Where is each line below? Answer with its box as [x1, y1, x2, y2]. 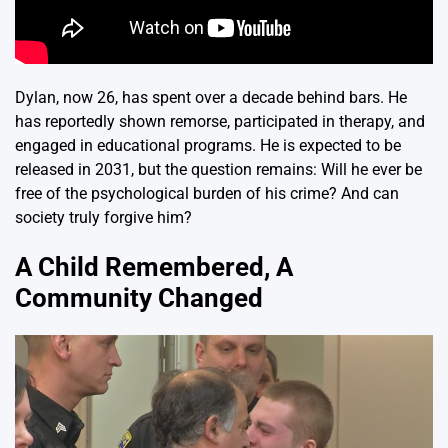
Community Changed [15, 282, 263, 313]
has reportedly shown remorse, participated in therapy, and [15, 112, 425, 132]
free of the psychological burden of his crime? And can [15, 184, 399, 204]
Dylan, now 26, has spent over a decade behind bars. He [15, 88, 407, 108]
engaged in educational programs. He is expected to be [15, 136, 401, 156]
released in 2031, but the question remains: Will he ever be [15, 160, 422, 180]
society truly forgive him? [15, 208, 192, 228]
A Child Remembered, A [15, 251, 293, 282]
